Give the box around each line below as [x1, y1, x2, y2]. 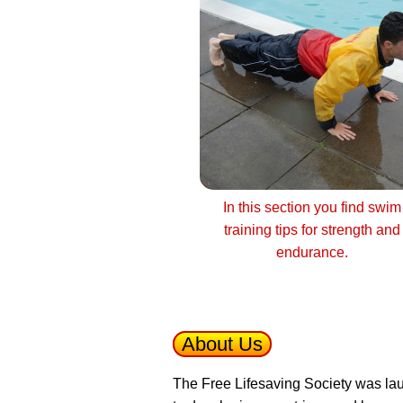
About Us [182, 333, 263, 355]
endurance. [276, 245, 348, 260]
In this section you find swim [223, 200, 401, 215]
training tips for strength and [224, 222, 400, 237]
